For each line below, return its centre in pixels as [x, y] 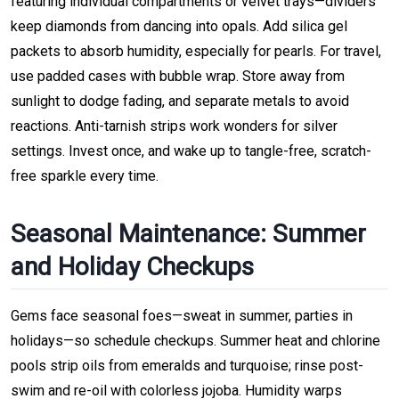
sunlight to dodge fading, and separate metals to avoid [180, 101]
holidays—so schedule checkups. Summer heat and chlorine [195, 340]
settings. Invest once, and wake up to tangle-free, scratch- [191, 151]
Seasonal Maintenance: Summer [188, 233]
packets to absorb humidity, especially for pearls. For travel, [196, 51]
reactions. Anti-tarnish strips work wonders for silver [174, 126]
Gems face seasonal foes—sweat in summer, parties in [182, 315]
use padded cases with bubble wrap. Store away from [178, 76]
